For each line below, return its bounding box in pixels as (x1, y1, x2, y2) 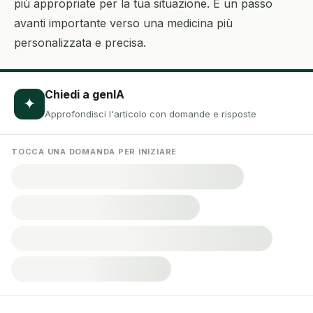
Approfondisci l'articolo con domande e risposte (45, 108, 256, 119)
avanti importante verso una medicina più (14, 16, 233, 30)
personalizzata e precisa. (14, 36, 146, 50)
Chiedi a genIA (45, 87, 124, 101)
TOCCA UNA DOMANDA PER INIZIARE (11, 147, 177, 156)
